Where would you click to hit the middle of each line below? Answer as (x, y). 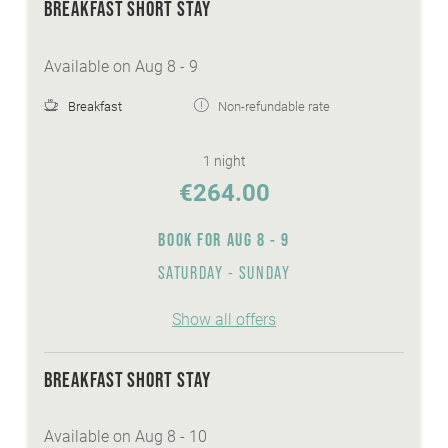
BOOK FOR (192, 239)
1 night (224, 160)
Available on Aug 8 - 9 (121, 66)
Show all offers (224, 319)
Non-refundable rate (274, 106)
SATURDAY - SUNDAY (224, 272)
